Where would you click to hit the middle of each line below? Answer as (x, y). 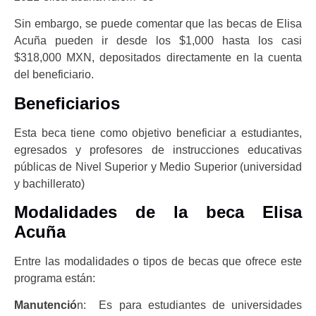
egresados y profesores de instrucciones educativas (158, 150)
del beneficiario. (54, 75)
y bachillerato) (49, 183)
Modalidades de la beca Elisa (158, 212)
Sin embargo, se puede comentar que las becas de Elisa (158, 24)
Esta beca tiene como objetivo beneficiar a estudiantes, (158, 133)
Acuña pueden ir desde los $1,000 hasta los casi (158, 41)
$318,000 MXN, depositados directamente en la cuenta (158, 58)
